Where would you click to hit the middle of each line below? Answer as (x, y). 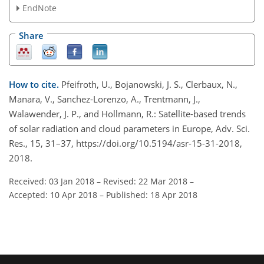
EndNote (39, 8)
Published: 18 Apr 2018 (152, 195)
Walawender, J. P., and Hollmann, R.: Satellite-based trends (127, 114)
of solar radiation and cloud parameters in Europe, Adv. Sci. (129, 129)
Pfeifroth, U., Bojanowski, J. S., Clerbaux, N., (149, 85)
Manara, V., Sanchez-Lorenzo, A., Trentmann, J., (105, 99)
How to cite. (35, 85)
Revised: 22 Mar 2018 (145, 181)
